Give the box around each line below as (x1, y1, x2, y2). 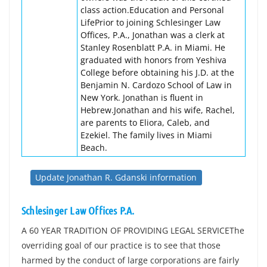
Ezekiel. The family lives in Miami (80, 129, 212, 141)
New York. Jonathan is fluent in (80, 92, 203, 103)
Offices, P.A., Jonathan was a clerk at (80, 29, 225, 41)
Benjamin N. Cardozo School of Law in (80, 79, 232, 91)
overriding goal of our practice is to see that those (21, 240, 221, 251)
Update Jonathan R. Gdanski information (35, 172, 197, 183)
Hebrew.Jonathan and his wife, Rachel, (80, 104, 235, 116)
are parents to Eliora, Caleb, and (80, 117, 210, 128)
